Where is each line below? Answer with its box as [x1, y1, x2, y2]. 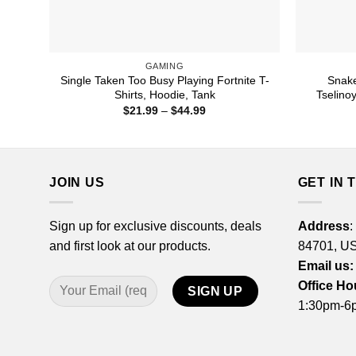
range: [205, 114, 238, 128]
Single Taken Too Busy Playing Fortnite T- [60, 73, 269, 87]
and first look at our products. [49, 238, 211, 253]
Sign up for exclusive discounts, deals [49, 219, 261, 233]
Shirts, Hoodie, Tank [114, 87, 215, 101]
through [205, 137, 244, 150]
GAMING [145, 61, 184, 71]
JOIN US [49, 176, 105, 190]
